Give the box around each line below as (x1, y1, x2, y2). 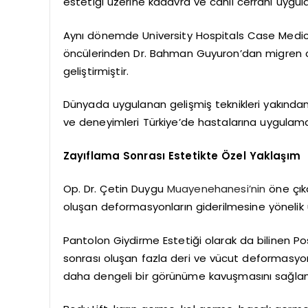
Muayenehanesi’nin (166, 181, 266, 197)
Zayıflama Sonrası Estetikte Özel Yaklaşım (63, 148, 300, 163)
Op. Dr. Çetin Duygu (63, 181, 167, 197)
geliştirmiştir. (63, 63, 129, 78)
